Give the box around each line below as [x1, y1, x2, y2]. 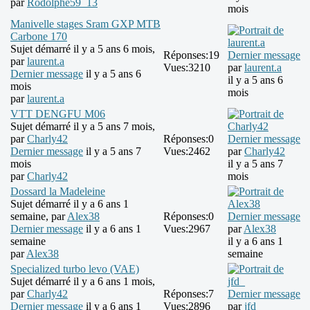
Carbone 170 [10, 30, 67, 43]
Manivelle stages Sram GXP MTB [10, 18, 161, 30]
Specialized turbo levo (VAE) [10, 263, 139, 275]
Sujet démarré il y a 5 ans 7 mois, [10, 120, 155, 133]
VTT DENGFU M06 [10, 108, 105, 120]
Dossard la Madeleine [10, 185, 105, 198]
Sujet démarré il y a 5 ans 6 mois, [10, 43, 155, 55]
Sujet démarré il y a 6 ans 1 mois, [10, 275, 155, 288]
